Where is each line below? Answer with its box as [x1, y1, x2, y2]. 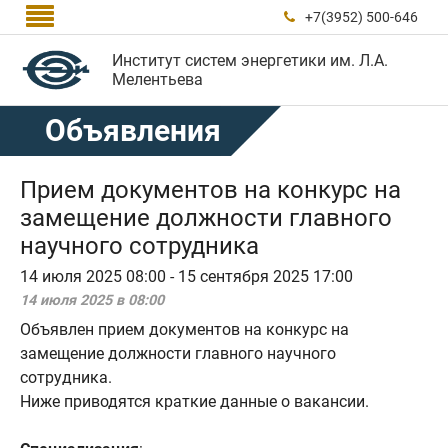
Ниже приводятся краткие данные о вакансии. [20, 392, 369, 411]
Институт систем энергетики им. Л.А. [112, 51, 389, 70]
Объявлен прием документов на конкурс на [20, 320, 349, 339]
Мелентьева [112, 70, 204, 89]
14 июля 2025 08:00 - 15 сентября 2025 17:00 [20, 267, 353, 286]
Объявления [45, 113, 221, 148]
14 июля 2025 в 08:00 [20, 292, 164, 309]
